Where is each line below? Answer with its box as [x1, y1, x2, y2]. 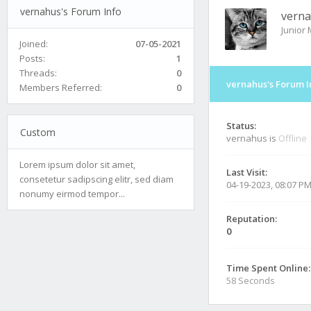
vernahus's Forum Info [19, 4, 121, 18]
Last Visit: [226, 166, 267, 178]
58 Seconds [226, 274, 275, 287]
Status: [226, 119, 256, 132]
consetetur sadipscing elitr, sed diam [19, 172, 174, 185]
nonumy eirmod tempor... [19, 187, 125, 200]
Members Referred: [19, 81, 102, 94]
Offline [278, 132, 307, 144]
